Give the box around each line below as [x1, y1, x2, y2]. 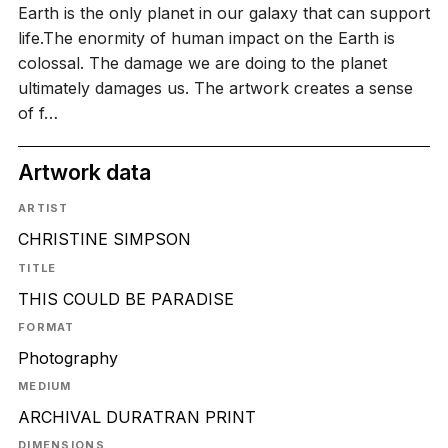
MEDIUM [17, 379, 72, 394]
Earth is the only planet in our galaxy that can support [17, 2, 430, 23]
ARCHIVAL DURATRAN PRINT [17, 407, 256, 428]
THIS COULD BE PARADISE [17, 288, 234, 309]
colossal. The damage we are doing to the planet [17, 52, 387, 73]
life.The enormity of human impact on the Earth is [17, 27, 395, 48]
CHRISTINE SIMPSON [17, 229, 191, 250]
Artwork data [17, 158, 151, 185]
